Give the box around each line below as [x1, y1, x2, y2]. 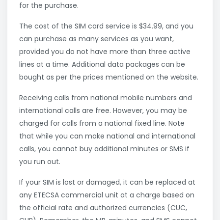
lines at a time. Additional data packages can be [19, 59, 185, 70]
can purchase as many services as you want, [19, 34, 174, 44]
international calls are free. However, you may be [19, 106, 187, 116]
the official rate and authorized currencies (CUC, [19, 203, 187, 213]
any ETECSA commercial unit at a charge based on [19, 190, 194, 200]
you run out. [19, 157, 60, 167]
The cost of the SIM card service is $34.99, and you [19, 21, 193, 31]
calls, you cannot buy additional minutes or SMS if [19, 144, 190, 154]
